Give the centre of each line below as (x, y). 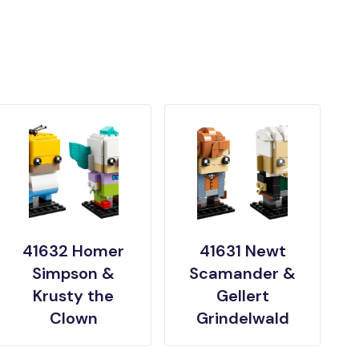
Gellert (242, 296)
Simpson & (74, 274)
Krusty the (74, 296)
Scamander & (243, 274)
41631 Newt (242, 251)
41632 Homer (74, 251)
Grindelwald (242, 319)
